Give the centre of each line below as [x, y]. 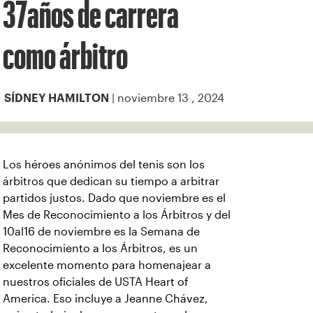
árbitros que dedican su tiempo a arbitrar [111, 181]
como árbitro [65, 56]
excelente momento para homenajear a [107, 265]
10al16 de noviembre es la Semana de [101, 232]
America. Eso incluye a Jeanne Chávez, [105, 299]
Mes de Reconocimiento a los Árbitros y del [117, 215]
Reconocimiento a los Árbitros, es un [100, 248]
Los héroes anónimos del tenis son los [104, 165]
